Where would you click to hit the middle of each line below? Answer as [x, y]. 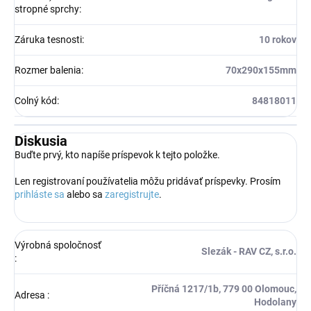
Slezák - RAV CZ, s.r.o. [249, 251]
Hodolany [275, 302]
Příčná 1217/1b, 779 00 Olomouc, [224, 288]
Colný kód [36, 100]
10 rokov [278, 39]
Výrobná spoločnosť [58, 245]
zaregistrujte [132, 194]
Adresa [31, 295]
